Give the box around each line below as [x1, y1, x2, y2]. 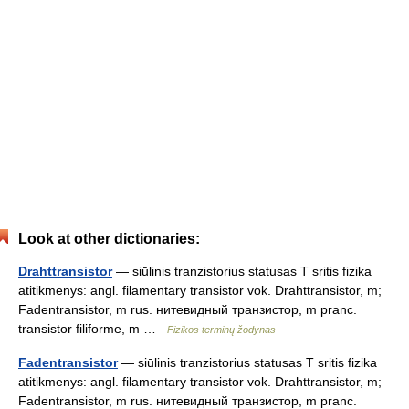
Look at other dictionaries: [18, 231, 200, 246]
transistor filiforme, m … [18, 321, 167, 336]
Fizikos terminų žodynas [167, 324, 276, 335]
